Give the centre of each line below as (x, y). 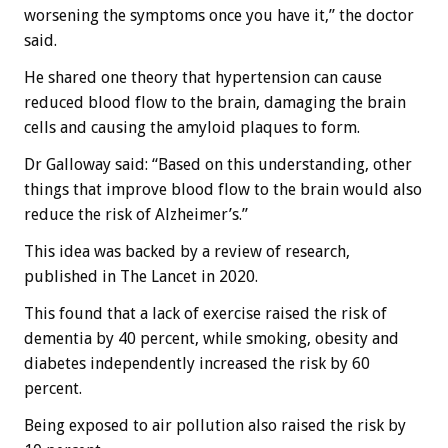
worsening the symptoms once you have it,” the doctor (219, 15)
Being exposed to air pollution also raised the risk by (215, 425)
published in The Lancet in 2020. (141, 276)
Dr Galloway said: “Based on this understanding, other (218, 164)
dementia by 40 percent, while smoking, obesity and (211, 338)
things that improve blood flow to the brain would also (223, 189)
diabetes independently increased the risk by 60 (197, 363)
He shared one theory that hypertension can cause (203, 77)
